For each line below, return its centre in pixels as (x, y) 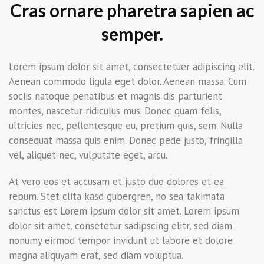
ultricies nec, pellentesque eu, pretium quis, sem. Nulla (126, 126)
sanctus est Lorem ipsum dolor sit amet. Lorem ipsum (124, 211)
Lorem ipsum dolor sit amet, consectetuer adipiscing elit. (131, 67)
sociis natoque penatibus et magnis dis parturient (115, 96)
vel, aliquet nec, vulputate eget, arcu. (88, 155)
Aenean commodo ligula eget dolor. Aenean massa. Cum (128, 81)
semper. (132, 34)
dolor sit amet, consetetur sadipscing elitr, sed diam (121, 226)
